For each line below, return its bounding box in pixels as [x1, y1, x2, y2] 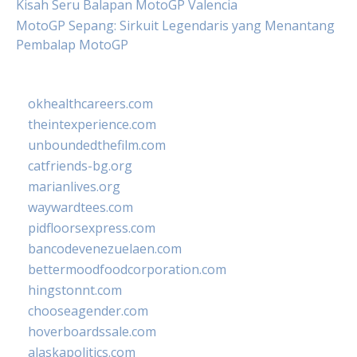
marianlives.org [28, 178, 120, 195]
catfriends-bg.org [28, 157, 132, 175]
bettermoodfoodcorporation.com [28, 261, 226, 278]
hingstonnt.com [28, 281, 122, 299]
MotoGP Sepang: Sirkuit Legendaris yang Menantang [16, 17, 335, 34]
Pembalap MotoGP [16, 36, 128, 53]
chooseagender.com [28, 302, 148, 320]
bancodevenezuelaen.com [28, 240, 182, 257]
